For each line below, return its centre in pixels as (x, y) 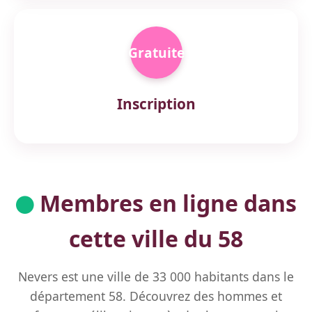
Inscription (156, 104)
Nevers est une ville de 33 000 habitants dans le (156, 276)
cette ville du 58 (156, 239)
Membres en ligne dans (165, 203)
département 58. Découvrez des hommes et (156, 296)
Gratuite (156, 52)
